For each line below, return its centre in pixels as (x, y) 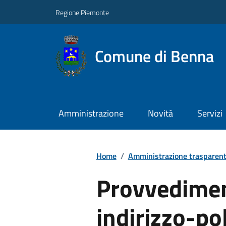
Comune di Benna (154, 56)
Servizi (210, 114)
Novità (160, 114)
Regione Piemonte (82, 12)
